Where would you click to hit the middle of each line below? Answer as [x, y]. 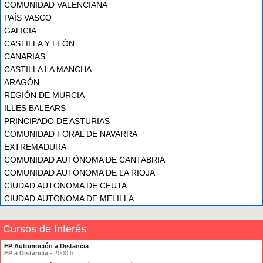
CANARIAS [25, 56]
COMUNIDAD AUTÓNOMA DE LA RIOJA [80, 173]
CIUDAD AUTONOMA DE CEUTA [65, 186]
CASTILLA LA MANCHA [48, 69]
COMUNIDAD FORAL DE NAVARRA [71, 134]
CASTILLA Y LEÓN [39, 43]
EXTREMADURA [35, 147]
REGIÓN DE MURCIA [44, 95]
